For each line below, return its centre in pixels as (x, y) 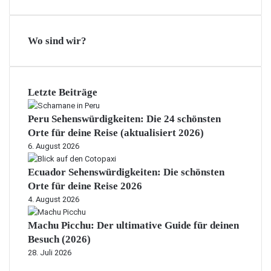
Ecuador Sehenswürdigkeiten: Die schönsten (126, 172)
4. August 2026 (54, 199)
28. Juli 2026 (50, 253)
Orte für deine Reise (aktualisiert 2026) (116, 133)
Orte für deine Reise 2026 (85, 186)
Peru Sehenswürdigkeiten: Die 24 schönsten (124, 119)
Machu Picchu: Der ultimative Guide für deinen (133, 225)
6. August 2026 (54, 146)
